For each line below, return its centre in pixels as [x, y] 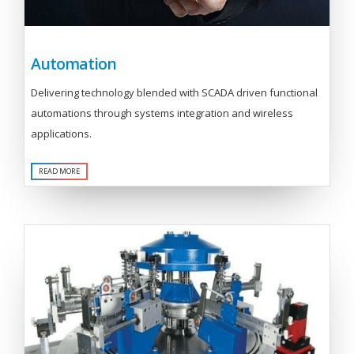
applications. [61, 134]
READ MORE [59, 171]
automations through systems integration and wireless [162, 113]
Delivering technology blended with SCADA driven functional [174, 93]
